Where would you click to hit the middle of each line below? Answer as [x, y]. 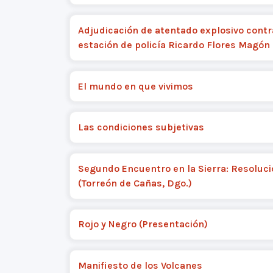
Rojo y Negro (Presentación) [143, 224]
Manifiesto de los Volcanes [140, 265]
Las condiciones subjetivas [141, 127]
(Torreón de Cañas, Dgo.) [135, 183]
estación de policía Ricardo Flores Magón [174, 44]
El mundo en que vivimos [135, 86]
